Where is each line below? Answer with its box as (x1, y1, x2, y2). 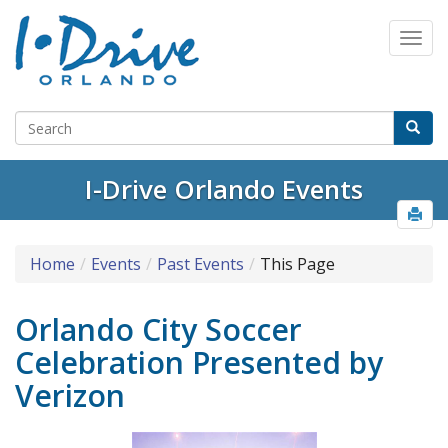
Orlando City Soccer (15, 309, 302, 351)
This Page (260, 253, 335, 276)
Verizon (15, 375, 125, 417)
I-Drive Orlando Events (85, 171, 363, 208)
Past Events (157, 253, 244, 276)
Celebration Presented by (15, 342, 383, 384)
